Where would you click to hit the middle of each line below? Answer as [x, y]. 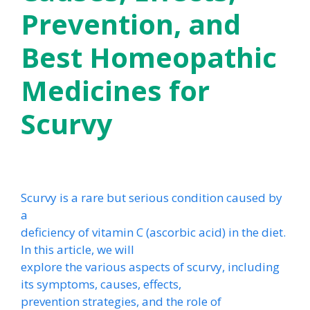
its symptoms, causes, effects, [101, 284]
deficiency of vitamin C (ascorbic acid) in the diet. [153, 232]
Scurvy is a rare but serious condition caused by [152, 198]
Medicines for [115, 90]
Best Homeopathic [149, 57]
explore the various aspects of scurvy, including [150, 267]
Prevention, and [131, 24]
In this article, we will [77, 249]
